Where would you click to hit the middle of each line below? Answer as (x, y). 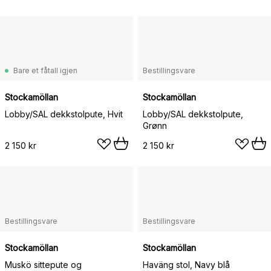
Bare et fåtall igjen (45, 70)
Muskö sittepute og (43, 264)
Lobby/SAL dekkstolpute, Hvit (64, 114)
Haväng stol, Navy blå (186, 264)
